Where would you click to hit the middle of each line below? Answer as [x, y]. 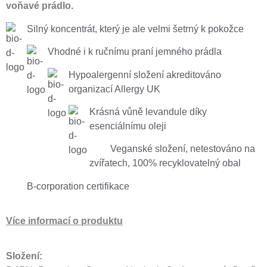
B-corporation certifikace [78, 186]
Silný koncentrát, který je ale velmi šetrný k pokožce [135, 29]
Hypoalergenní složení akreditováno [145, 74]
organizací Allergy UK [114, 89]
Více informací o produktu [64, 221]
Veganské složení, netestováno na [183, 149]
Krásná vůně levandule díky [148, 111]
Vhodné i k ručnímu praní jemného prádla [136, 52]
